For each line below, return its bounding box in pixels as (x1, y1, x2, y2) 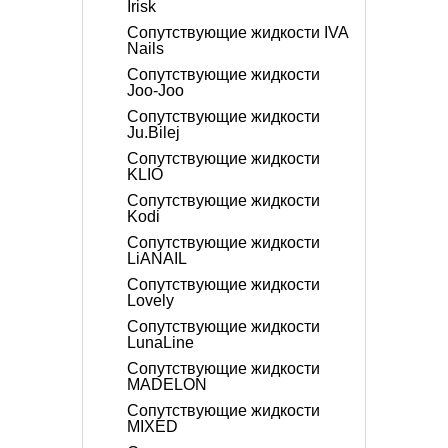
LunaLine (127, 334, 194, 351)
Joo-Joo (127, 82, 184, 99)
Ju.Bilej (127, 124, 180, 141)
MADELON (127, 376, 207, 393)
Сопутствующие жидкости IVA (127, 24, 348, 41)
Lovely (127, 292, 174, 309)
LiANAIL (127, 250, 187, 267)
